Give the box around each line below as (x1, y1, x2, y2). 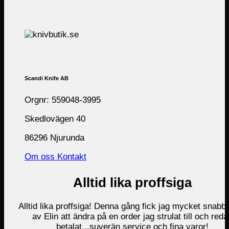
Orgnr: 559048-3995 (25, 95, 101, 105)
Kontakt (57, 152, 86, 162)
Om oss (25, 152, 55, 162)
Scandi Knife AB (25, 75, 68, 82)
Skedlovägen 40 (25, 113, 85, 124)
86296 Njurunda (25, 133, 84, 143)
